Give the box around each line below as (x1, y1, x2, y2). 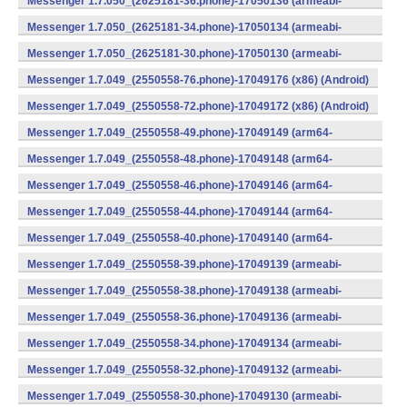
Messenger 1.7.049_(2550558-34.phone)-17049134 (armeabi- (27, 337, 342, 350)
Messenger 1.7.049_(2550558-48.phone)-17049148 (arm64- (27, 153, 333, 165)
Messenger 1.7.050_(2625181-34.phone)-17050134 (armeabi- (27, 21, 342, 34)
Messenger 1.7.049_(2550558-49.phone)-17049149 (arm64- (27, 126, 333, 139)
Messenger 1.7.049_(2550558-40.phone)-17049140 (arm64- (27, 232, 333, 244)
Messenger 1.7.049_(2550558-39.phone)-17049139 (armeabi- (27, 258, 342, 271)
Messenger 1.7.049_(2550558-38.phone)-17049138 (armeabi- (27, 284, 342, 297)
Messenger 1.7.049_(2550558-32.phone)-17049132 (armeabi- (27, 363, 342, 376)
